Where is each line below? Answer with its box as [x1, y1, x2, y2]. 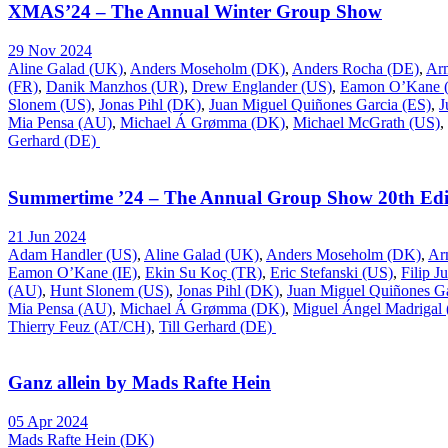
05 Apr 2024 [8, 412, 88, 430]
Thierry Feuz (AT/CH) [8, 317, 151, 335]
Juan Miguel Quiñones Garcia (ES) [209, 96, 431, 114]
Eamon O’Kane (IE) [8, 263, 137, 281]
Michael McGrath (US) [293, 114, 440, 132]
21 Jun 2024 [8, 227, 86, 245]
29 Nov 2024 [8, 42, 92, 60]
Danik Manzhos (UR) [46, 78, 184, 96]
